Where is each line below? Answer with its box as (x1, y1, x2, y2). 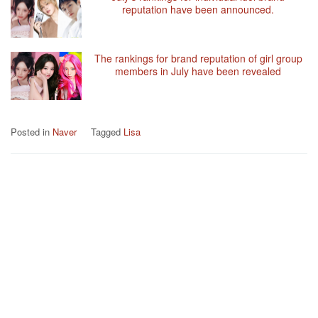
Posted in (11, 124, 53, 138)
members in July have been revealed (115, 64, 281, 79)
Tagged (91, 124, 124, 138)
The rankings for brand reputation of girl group (94, 51, 302, 66)
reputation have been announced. (122, 1, 274, 16)
